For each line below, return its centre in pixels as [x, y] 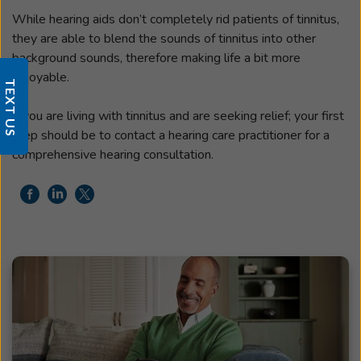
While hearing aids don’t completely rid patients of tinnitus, [176, 19]
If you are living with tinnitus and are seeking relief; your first [178, 116]
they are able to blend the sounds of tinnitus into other [164, 38]
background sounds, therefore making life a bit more [156, 58]
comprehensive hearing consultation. [113, 154]
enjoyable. [41, 77]
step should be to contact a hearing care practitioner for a [171, 135]
